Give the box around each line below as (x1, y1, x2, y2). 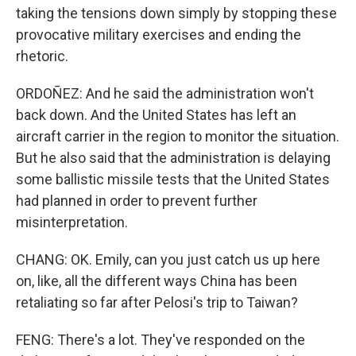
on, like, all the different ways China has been (16, 273, 297, 289)
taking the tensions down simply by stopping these (16, 5, 337, 21)
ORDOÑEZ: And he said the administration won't (16, 85, 314, 102)
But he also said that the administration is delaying (16, 149, 331, 166)
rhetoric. (16, 48, 68, 64)
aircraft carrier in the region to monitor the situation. (16, 128, 339, 145)
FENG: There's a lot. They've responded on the (16, 331, 305, 348)
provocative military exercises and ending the (16, 26, 301, 43)
